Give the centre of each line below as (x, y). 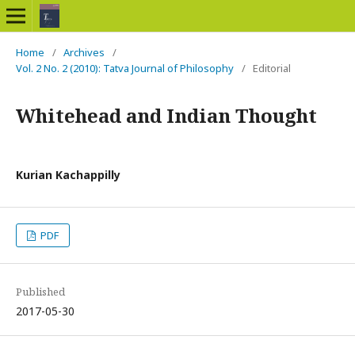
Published (40, 292)
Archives (84, 52)
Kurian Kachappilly (68, 175)
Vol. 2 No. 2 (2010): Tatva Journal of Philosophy (125, 68)
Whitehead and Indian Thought (166, 115)
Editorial (272, 68)
